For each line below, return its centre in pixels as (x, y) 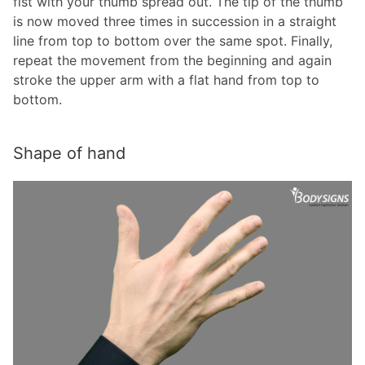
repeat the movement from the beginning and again (172, 60)
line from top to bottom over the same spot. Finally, (173, 41)
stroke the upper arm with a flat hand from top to (166, 80)
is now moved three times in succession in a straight (175, 21)
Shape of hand (69, 153)
